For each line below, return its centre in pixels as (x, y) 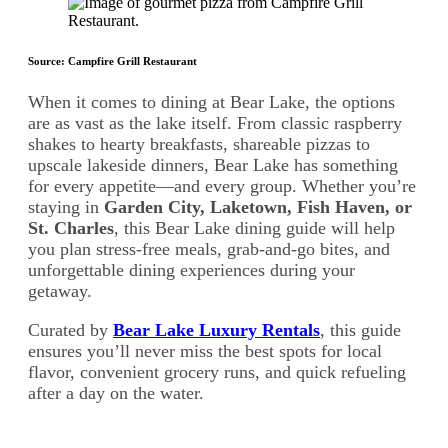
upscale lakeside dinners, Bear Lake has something (213, 164)
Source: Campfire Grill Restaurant (112, 60)
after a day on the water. (116, 392)
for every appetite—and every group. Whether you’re (222, 185)
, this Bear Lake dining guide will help (254, 227)
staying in (66, 206)
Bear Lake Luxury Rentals (216, 329)
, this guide (360, 329)
